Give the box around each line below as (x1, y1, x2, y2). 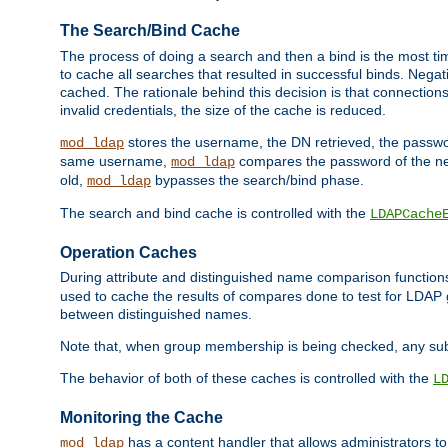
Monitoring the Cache (60, 408, 223, 426)
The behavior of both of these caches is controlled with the (60, 370, 433, 386)
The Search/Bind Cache (60, 22, 240, 40)
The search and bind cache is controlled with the (60, 204, 370, 221)
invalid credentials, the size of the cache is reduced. (60, 101, 386, 118)
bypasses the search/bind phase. (151, 171, 364, 188)
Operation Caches (60, 243, 197, 261)
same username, (60, 152, 171, 169)
